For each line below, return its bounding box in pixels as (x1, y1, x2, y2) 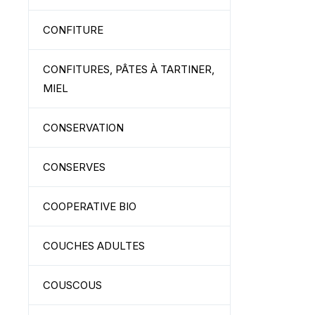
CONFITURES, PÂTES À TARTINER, (43, 63, 214, 76)
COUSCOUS (43, 278, 102, 292)
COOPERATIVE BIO (43, 200, 136, 213)
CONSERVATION (43, 121, 124, 134)
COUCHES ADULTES (43, 239, 145, 252)
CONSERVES (43, 160, 105, 174)
